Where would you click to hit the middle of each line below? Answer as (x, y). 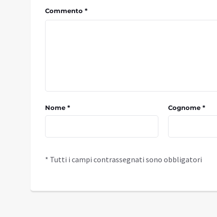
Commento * (66, 10)
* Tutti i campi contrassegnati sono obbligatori (124, 159)
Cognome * (186, 107)
